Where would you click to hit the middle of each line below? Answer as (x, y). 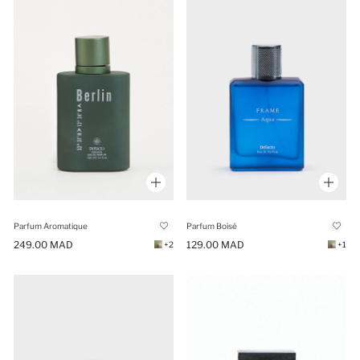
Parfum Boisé (212, 226)
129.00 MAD (215, 245)
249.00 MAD (43, 245)
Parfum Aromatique (51, 226)
